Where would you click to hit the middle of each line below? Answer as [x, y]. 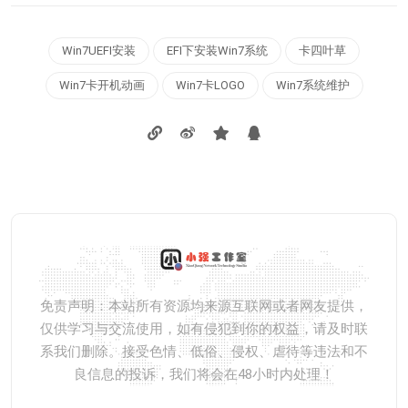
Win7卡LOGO [210, 85]
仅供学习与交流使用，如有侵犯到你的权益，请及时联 [204, 328]
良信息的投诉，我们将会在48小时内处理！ [204, 374]
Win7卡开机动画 [102, 85]
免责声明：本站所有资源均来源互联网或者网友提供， [204, 306]
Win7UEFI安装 [99, 50]
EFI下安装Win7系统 [217, 50]
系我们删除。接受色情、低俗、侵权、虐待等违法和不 [204, 351]
